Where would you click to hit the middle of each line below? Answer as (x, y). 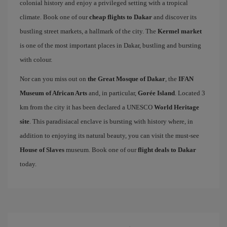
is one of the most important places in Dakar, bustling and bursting (110, 45)
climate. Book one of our (54, 17)
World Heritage (177, 107)
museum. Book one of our (101, 150)
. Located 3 (190, 93)
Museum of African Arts (53, 93)
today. (28, 164)
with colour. (36, 60)
